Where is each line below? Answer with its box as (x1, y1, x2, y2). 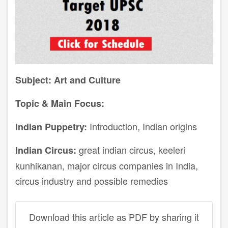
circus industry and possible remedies (15, 174, 168, 188)
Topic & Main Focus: (15, 97, 107, 110)
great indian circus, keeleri (79, 143, 185, 157)
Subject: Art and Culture (15, 73, 121, 87)
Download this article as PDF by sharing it (29, 210, 199, 224)
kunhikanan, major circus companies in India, (15, 159, 198, 173)
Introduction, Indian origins (87, 120, 197, 133)
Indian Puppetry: (15, 120, 87, 134)
